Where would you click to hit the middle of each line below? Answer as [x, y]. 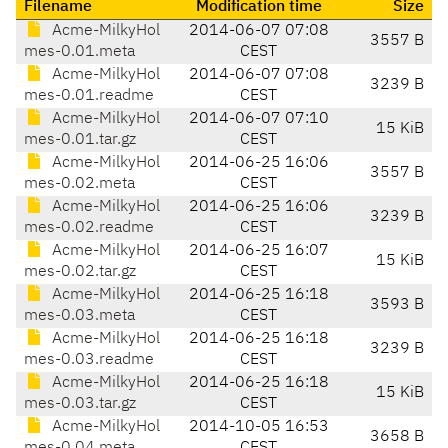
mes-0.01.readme [89, 96]
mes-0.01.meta [79, 52]
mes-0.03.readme [89, 360]
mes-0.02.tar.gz [80, 272]
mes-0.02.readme [89, 228]
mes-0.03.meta [79, 316]
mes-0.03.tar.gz [80, 404]
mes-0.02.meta [79, 184]
